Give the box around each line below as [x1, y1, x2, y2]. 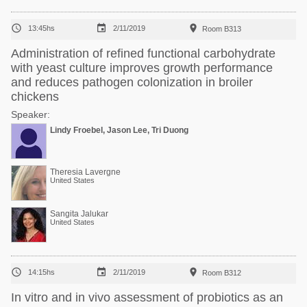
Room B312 [202, 269, 241, 277]
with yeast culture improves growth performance [11, 61, 273, 75]
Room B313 [202, 25, 241, 33]
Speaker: [11, 109, 50, 120]
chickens [11, 90, 59, 103]
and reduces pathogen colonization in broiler [11, 75, 253, 89]
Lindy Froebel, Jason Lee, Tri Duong [50, 125, 188, 135]
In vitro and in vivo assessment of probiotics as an [11, 291, 283, 304]
